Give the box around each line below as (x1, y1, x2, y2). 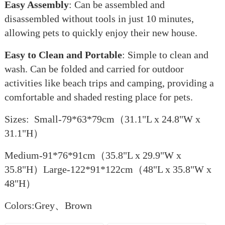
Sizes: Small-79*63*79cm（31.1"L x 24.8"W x (4, 114, 200, 125)
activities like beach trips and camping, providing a (4, 77, 214, 88)
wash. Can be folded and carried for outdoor (4, 63, 184, 74)
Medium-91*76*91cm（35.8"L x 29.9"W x (4, 150, 181, 161)
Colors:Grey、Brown (4, 200, 92, 211)
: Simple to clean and (122, 49, 208, 60)
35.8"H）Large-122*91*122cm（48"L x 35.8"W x (4, 164, 211, 175)
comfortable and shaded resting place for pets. (4, 91, 193, 102)
